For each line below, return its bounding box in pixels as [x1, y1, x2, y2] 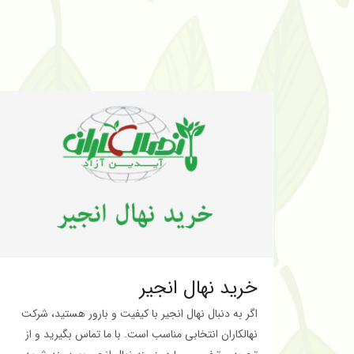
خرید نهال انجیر [140, 273, 258, 303]
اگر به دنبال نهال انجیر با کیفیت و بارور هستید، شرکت [21, 305, 258, 322]
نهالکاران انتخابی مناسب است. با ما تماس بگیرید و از [25, 326, 258, 343]
